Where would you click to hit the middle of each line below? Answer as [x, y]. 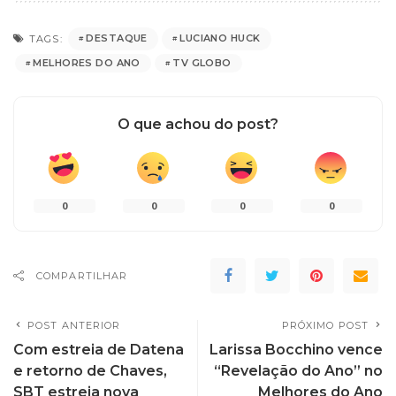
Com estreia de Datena [99, 349]
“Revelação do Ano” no [298, 370]
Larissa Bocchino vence [296, 349]
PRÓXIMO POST [325, 325]
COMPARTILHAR [82, 275]
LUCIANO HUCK [220, 38]
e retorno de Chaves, [90, 370]
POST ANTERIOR [74, 325]
